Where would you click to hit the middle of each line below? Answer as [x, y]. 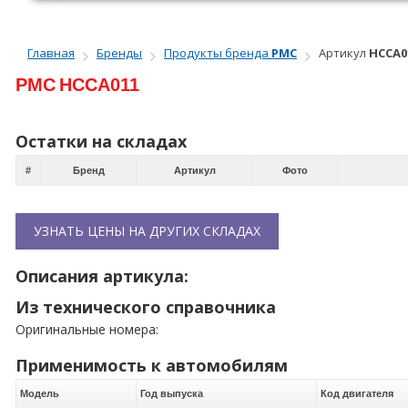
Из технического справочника [146, 307]
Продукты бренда [218, 53]
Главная [51, 53]
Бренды [120, 53]
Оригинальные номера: [87, 329]
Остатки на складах [101, 141]
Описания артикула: [102, 276]
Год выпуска [172, 393]
